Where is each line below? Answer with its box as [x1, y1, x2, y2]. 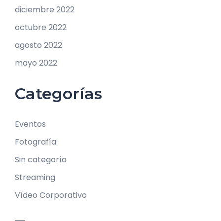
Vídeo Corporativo [15, 189, 87, 201]
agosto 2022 [15, 39, 62, 51]
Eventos [15, 118, 46, 130]
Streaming [15, 171, 55, 183]
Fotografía [15, 136, 56, 147]
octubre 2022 [15, 21, 67, 33]
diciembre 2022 [15, 3, 74, 15]
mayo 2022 [15, 57, 57, 69]
